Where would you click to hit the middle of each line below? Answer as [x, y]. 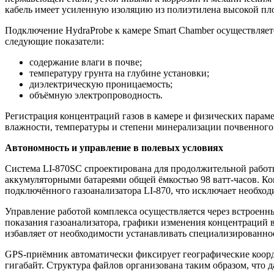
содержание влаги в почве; [86, 62]
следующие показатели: [54, 42]
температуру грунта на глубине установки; [119, 73]
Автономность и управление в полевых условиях [114, 148]
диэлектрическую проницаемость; [101, 84]
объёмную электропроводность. [96, 95]
